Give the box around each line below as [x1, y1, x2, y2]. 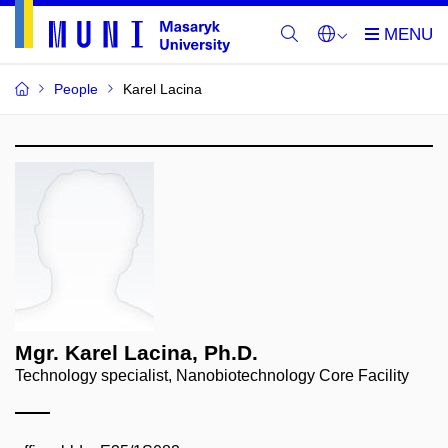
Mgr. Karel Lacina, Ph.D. [15, 341, 258, 364]
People [54, 81, 98, 97]
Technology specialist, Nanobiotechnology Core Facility [15, 367, 409, 384]
